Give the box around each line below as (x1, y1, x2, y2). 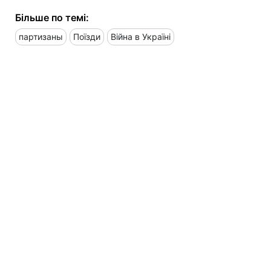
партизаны (19, 31, 63, 42)
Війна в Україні (111, 31, 171, 42)
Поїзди (73, 31, 100, 42)
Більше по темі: (15, 11, 89, 24)
